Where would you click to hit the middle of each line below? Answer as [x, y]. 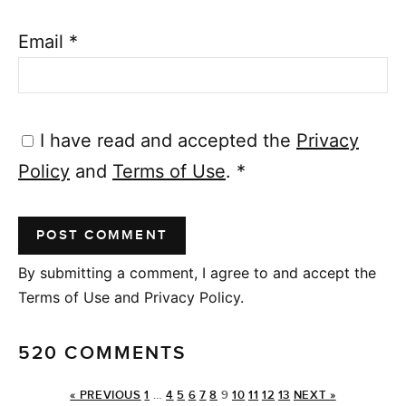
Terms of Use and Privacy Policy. [131, 297]
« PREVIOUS [106, 395]
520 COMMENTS [102, 353]
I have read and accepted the [168, 140]
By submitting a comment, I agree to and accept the [197, 272]
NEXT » [314, 395]
